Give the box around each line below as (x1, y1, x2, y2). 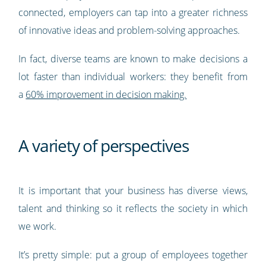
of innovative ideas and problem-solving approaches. (18, 24, 243, 37)
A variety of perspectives (18, 134, 189, 157)
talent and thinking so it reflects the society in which (18, 202, 248, 216)
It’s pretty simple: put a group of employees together (18, 248, 248, 262)
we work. (18, 220, 59, 233)
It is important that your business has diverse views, (18, 184, 248, 198)
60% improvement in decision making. (26, 88, 187, 102)
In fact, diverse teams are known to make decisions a (18, 52, 248, 66)
